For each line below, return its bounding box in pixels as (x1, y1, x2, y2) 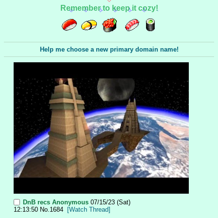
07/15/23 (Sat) (91, 199, 130, 206)
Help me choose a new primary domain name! (39, 45, 179, 53)
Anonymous (52, 199, 89, 206)
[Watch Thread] (67, 206, 110, 214)
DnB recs (23, 199, 50, 206)
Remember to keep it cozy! (60, 3, 158, 12)
